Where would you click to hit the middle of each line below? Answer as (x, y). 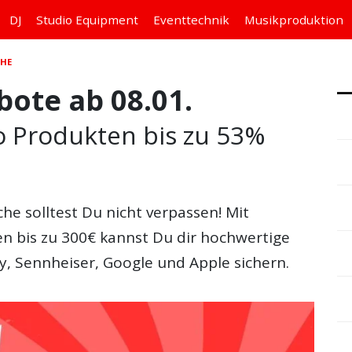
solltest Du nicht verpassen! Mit (136, 212)
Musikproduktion (293, 20)
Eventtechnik (191, 20)
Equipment (106, 20)
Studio (55, 20)
